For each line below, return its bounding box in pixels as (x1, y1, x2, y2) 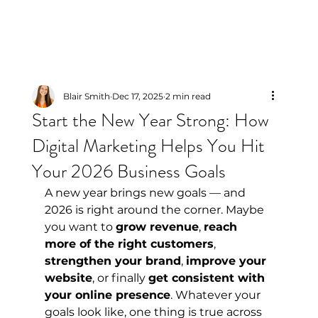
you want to (44, 220, 116, 234)
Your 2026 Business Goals (31, 158, 226, 185)
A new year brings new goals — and (44, 186, 248, 200)
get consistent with (148, 271, 268, 285)
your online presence (44, 288, 170, 302)
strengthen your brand (44, 254, 181, 268)
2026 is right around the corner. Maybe (44, 203, 267, 217)
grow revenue (115, 220, 199, 234)
